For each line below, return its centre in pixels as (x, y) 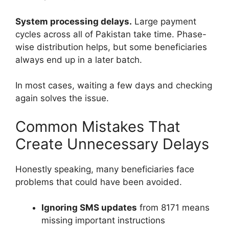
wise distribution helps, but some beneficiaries (111, 47)
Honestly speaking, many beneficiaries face (105, 169)
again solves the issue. (62, 98)
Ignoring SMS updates (89, 208)
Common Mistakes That (98, 126)
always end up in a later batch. (79, 60)
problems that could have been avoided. (99, 182)
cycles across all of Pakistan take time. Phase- (111, 34)
